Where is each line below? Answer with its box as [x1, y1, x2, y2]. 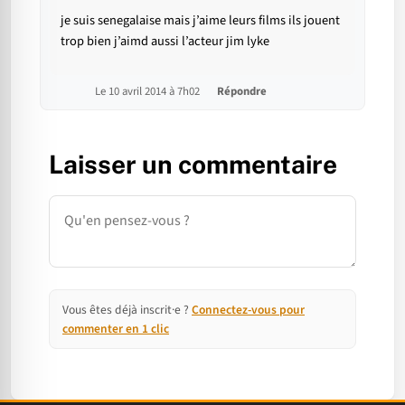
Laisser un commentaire [49, 149, 337, 180]
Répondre [217, 83, 267, 100]
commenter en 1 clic [62, 320, 169, 338]
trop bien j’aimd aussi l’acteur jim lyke [61, 32, 269, 52]
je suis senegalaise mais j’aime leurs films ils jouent [61, 11, 340, 31]
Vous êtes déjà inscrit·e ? [62, 301, 192, 319]
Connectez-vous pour [192, 301, 305, 319]
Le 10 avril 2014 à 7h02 [95, 83, 202, 100]
